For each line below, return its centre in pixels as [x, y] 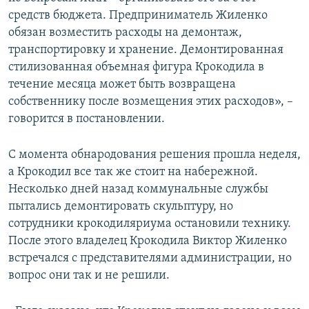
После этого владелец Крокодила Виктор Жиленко [148, 241]
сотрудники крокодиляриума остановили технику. [150, 224]
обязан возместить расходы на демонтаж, [125, 33]
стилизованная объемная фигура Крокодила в [136, 68]
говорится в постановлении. [87, 119]
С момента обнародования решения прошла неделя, [154, 155]
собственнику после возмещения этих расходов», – [151, 102]
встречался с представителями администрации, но [150, 259]
